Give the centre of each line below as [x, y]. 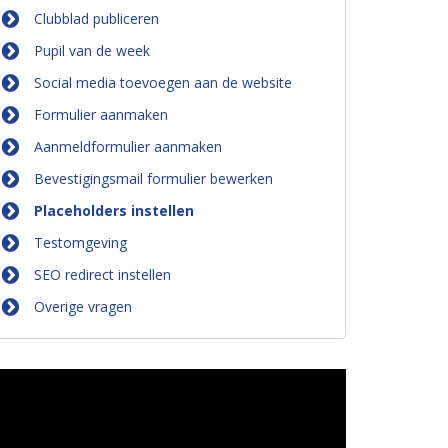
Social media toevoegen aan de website [163, 82]
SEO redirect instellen [102, 274]
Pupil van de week [92, 50]
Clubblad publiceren [96, 18]
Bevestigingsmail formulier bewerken [153, 178]
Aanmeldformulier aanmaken [128, 146]
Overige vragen [83, 306]
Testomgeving [80, 242]
